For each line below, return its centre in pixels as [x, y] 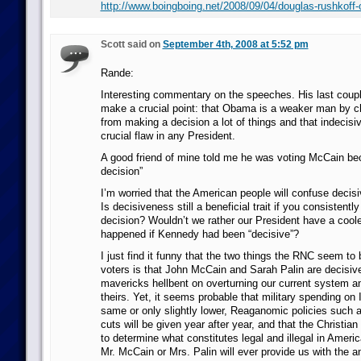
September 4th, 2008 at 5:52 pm [235, 44]
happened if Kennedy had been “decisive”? [199, 234]
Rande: [117, 73]
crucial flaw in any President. [168, 136]
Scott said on [131, 44]
